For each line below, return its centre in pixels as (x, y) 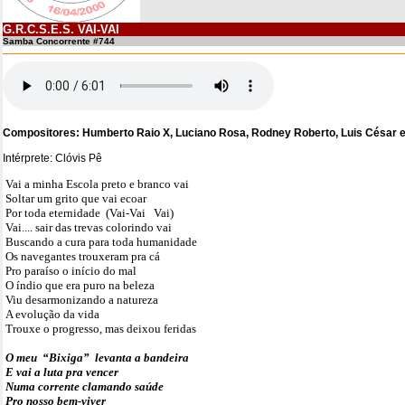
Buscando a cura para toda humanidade (101, 242)
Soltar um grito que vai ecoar (76, 198)
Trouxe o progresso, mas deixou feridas (101, 329)
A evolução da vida (52, 314)
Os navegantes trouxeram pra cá (83, 256)
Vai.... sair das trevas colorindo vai (89, 227)
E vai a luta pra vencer (62, 372)
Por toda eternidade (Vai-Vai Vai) (89, 213)
